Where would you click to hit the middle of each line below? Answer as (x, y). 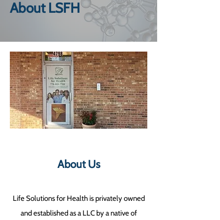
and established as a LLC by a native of (79, 213)
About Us (79, 164)
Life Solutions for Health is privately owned (79, 198)
